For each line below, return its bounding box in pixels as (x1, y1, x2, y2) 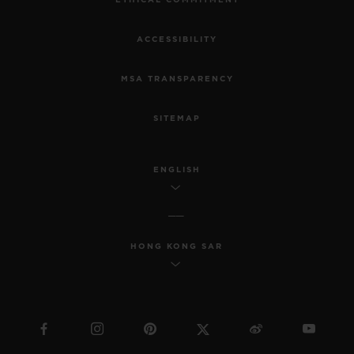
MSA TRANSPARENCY (120, 75, 234, 84)
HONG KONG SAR (130, 243, 223, 251)
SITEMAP (153, 115, 201, 123)
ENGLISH (153, 166, 201, 175)
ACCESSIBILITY (137, 36, 217, 44)
